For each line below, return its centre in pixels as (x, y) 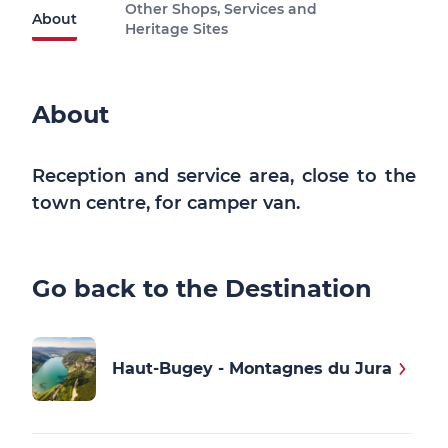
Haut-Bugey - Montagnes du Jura (252, 368)
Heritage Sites (176, 29)
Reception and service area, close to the (224, 176)
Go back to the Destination (202, 288)
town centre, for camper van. (166, 203)
